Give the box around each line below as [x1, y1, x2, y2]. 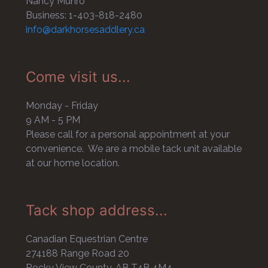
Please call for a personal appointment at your [25, 129, 230, 141]
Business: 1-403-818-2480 [25, 10, 142, 22]
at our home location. [25, 157, 120, 169]
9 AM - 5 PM [25, 114, 80, 126]
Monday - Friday [25, 100, 98, 112]
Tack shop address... [25, 202, 167, 220]
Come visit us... [25, 68, 130, 86]
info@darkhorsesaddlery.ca [25, 24, 145, 36]
